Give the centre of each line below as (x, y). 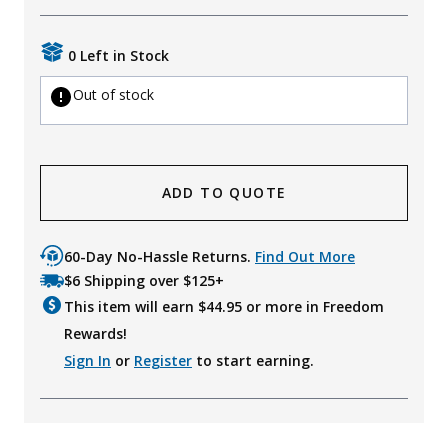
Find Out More (305, 257)
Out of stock (113, 95)
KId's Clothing (74, 64)
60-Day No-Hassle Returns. (159, 257)
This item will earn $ (135, 307)
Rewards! (95, 334)
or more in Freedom (313, 307)
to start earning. (253, 361)
